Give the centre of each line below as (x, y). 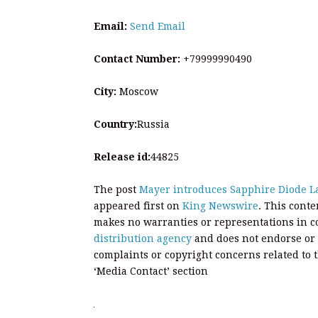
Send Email (158, 26)
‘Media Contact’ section (151, 271)
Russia (153, 124)
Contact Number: (137, 59)
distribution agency (143, 238)
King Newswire (220, 205)
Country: (115, 124)
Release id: (122, 157)
